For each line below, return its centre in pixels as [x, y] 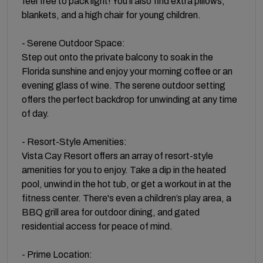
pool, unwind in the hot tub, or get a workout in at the [127, 184]
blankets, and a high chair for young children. [111, 15]
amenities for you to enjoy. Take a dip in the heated [124, 170]
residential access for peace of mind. [97, 226]
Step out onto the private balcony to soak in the [117, 57]
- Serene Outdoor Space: [73, 43]
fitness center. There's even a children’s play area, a [127, 198]
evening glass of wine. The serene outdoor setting [124, 85]
